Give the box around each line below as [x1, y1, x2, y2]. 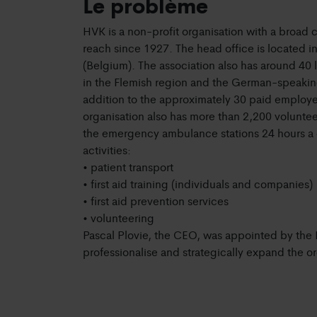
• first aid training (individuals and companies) [83, 175, 313, 192]
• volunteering [83, 209, 154, 226]
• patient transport [83, 158, 173, 175]
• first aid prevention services [83, 192, 229, 209]
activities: [83, 142, 131, 158]
